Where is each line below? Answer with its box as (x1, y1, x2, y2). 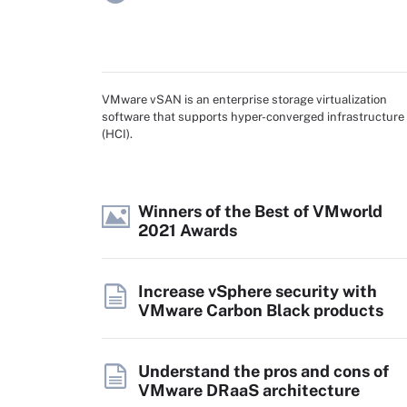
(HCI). (102, 127, 133, 141)
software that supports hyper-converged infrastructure (102, 110, 404, 124)
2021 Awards (138, 221, 237, 240)
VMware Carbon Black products (138, 301, 383, 320)
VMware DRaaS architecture (138, 381, 360, 400)
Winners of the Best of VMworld (138, 202, 382, 221)
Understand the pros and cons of (138, 362, 389, 381)
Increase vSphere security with (138, 282, 377, 301)
